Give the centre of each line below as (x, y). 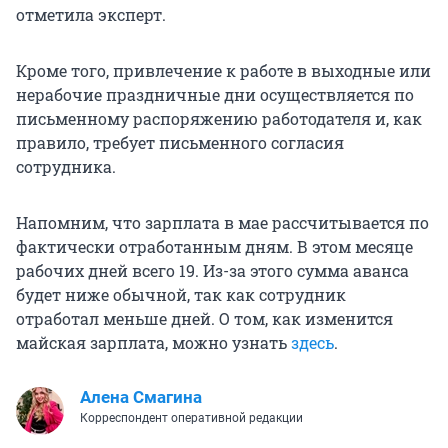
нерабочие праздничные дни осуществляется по (215, 95)
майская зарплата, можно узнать (153, 343)
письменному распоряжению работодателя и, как (219, 119)
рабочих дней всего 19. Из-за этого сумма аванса (212, 271)
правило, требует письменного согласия (180, 143)
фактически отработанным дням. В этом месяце (214, 247)
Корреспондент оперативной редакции (191, 418)
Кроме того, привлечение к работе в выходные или (223, 71)
